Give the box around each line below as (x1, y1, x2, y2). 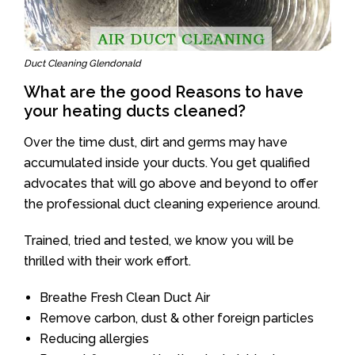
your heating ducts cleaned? (24, 101, 246, 120)
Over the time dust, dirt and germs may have (24, 134, 288, 150)
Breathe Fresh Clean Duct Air (40, 289, 210, 305)
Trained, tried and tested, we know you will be (24, 232, 294, 248)
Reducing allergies (40, 330, 149, 346)
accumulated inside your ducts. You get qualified (24, 155, 310, 170)
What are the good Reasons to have (24, 82, 303, 101)
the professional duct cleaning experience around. (24, 196, 320, 212)
